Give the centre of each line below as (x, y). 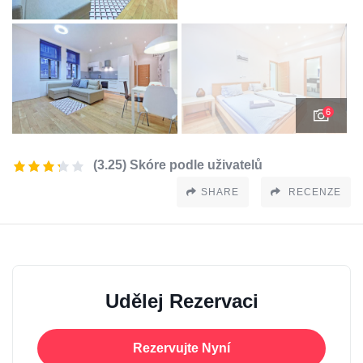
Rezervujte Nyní (181, 348)
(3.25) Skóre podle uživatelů (178, 165)
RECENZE (313, 192)
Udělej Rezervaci (181, 301)
